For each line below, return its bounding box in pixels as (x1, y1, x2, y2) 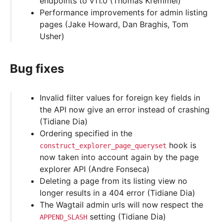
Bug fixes (10, 61, 64, 76)
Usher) (40, 31, 64, 42)
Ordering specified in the (40, 128, 132, 139)
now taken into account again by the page (40, 152, 199, 163)
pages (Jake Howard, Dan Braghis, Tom (40, 19, 188, 30)
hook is (166, 140, 196, 151)
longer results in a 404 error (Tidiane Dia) (40, 188, 195, 198)
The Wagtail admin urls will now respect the (40, 200, 203, 210)
